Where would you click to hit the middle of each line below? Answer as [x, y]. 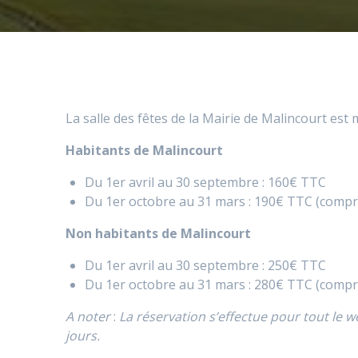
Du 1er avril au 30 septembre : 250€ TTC [206, 266]
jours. [83, 336]
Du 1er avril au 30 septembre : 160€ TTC [206, 183]
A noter [88, 317]
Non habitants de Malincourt [159, 234]
